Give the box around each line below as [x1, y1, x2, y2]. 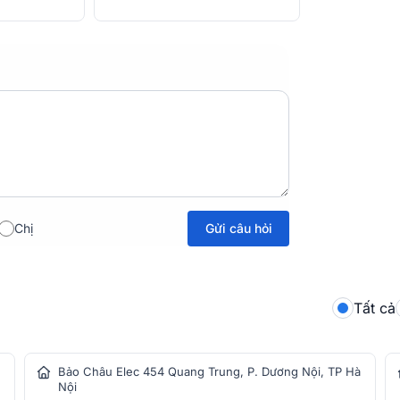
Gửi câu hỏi [204, 220, 272, 236]
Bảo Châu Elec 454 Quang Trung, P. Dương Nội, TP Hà [58, 363, 362, 379]
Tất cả [354, 299, 396, 318]
